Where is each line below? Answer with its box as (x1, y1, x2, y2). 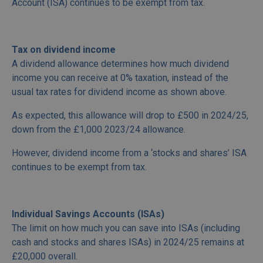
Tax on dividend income (12, 44, 116, 56)
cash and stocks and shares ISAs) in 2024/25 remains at (12, 237, 244, 248)
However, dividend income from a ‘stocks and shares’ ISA (12, 147, 247, 159)
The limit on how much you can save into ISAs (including (12, 222, 240, 234)
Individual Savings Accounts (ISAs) (12, 208, 164, 220)
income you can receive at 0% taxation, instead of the (12, 72, 228, 84)
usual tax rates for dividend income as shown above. (12, 86, 227, 98)
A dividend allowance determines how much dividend (12, 58, 229, 70)
